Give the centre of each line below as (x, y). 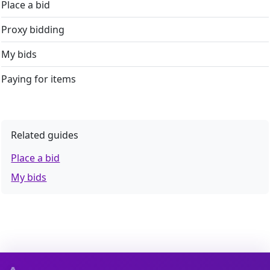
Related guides (45, 135)
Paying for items (39, 79)
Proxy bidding (33, 30)
